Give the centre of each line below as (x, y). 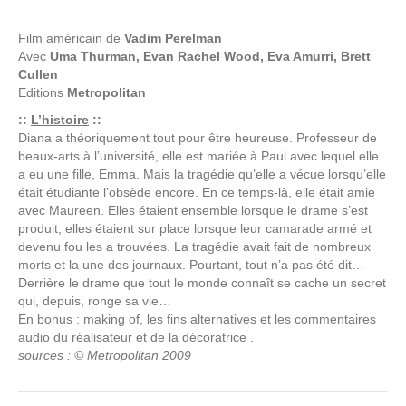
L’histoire (60, 119)
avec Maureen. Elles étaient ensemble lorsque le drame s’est (193, 210)
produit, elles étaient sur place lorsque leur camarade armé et (195, 228)
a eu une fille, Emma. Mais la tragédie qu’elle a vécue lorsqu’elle (202, 174)
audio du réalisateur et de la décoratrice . (136, 337)
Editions (43, 92)
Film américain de (71, 38)
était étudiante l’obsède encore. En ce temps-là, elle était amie (197, 192)
